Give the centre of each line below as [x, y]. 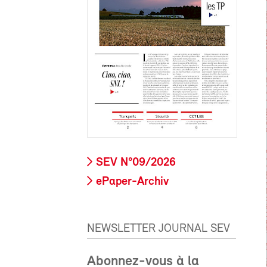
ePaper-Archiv [132, 182]
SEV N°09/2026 [136, 162]
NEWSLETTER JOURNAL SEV [159, 229]
